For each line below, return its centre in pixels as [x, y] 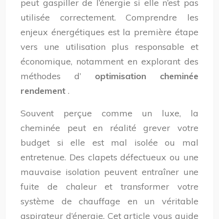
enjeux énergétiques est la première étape [109, 32]
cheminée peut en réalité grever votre [109, 128]
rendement [44, 91]
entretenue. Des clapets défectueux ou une [109, 157]
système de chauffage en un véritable [109, 201]
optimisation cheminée [147, 76]
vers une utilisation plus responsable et [109, 47]
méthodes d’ [58, 76]
